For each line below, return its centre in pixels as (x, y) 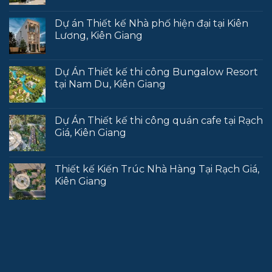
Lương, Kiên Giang (99, 36)
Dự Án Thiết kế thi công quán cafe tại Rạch (159, 121)
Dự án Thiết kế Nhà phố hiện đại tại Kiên (151, 24)
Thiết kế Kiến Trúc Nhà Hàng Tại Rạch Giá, (157, 169)
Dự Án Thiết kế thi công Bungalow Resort (156, 72)
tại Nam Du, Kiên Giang (110, 84)
